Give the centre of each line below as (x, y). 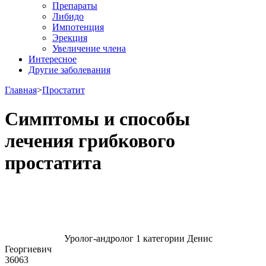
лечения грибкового (90, 141)
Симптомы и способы (97, 119)
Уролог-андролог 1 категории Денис (138, 238)
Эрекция (70, 38)
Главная (21, 90)
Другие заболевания (69, 70)
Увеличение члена (89, 48)
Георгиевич (28, 249)
